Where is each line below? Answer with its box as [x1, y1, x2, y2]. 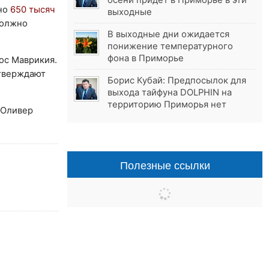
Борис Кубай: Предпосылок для [107, 75, 247, 86]
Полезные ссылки [119, 157, 210, 173]
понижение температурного [107, 41, 234, 52]
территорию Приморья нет [107, 99, 227, 110]
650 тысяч [8, 4, 55, 15]
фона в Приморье [107, 53, 184, 64]
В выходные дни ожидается [107, 29, 230, 40]
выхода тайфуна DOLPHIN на [107, 87, 232, 98]
